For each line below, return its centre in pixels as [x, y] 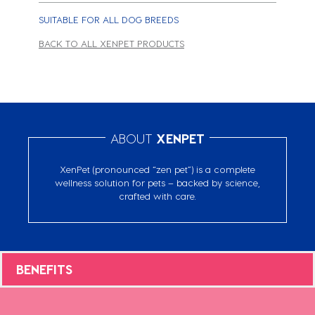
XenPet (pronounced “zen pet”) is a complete [157, 169]
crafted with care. [157, 195]
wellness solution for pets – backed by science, [157, 182]
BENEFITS [44, 269]
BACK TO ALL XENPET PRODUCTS [111, 43]
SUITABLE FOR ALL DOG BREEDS [109, 19]
